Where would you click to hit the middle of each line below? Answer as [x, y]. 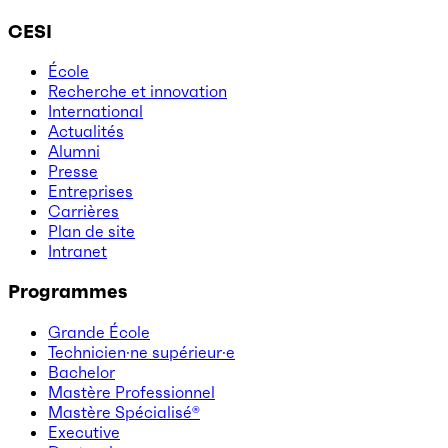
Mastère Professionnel [131, 391]
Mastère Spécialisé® [124, 411]
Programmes [67, 292]
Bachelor [81, 371]
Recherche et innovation [137, 91]
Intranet [77, 251]
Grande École [99, 331]
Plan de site [91, 231]
